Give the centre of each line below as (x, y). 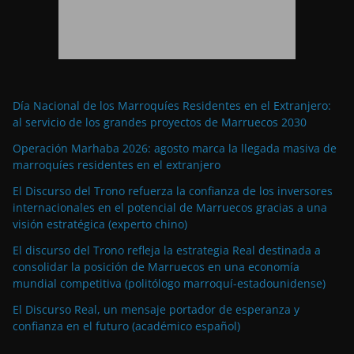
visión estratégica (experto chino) (100, 224)
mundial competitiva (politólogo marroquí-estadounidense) (169, 284)
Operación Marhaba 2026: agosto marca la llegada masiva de (175, 149)
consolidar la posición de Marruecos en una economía (156, 267)
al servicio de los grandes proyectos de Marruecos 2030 (160, 122)
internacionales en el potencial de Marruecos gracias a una (170, 208)
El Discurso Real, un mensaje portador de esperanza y (156, 310)
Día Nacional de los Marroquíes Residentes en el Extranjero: (172, 106)
